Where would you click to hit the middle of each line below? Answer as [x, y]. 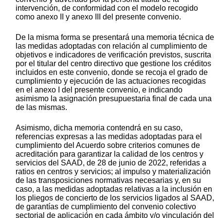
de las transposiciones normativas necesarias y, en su [108, 180]
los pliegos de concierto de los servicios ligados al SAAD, [115, 198]
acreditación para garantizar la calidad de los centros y [109, 154]
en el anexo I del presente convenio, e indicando [99, 90]
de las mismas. [41, 107]
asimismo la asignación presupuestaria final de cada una [114, 98]
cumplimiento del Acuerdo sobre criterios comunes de [108, 145]
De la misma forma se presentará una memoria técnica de [115, 37]
